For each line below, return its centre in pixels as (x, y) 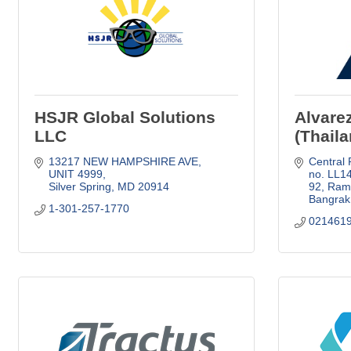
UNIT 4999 (75, 174)
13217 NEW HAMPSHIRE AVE (123, 161)
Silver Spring (80, 186)
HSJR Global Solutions (125, 117)
